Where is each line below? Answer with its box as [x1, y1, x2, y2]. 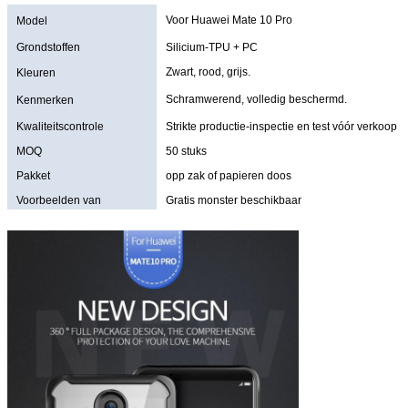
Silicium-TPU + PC [166, 40, 258, 54]
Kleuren [16, 66, 56, 79]
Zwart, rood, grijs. [166, 65, 250, 78]
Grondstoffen [16, 40, 80, 54]
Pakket [16, 168, 50, 182]
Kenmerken [16, 93, 74, 107]
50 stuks [166, 144, 207, 158]
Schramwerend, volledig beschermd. [166, 92, 347, 106]
